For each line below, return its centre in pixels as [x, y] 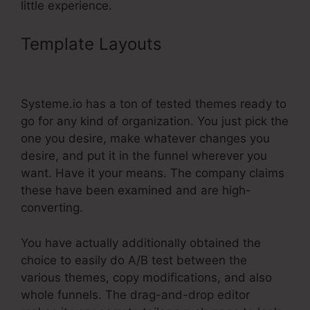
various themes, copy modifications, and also [146, 277]
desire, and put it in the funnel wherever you [144, 156]
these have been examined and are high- [136, 191]
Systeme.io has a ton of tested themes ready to [154, 104]
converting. [52, 208]
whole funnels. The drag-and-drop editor [135, 294]
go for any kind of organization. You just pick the [155, 121]
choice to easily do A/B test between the [134, 260]
